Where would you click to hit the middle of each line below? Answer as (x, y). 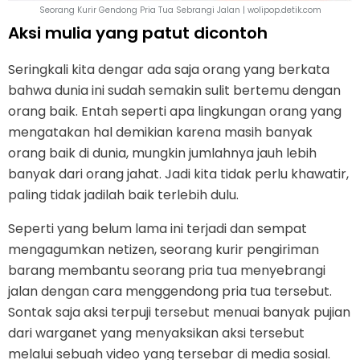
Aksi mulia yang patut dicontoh (138, 33)
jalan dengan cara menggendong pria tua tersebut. (170, 291)
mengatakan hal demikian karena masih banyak (160, 132)
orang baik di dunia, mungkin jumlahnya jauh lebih (162, 153)
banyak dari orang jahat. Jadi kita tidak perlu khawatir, (178, 174)
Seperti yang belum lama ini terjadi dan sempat (157, 228)
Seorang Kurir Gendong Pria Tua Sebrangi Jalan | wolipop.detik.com (180, 10)
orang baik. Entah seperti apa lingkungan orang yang (175, 111)
